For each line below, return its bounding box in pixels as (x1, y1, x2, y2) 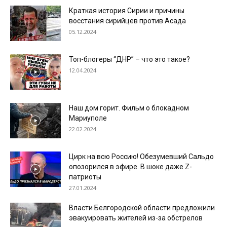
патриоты (69, 173, 101, 181)
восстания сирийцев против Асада (69, 17, 186, 25)
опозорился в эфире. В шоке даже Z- (69, 163, 192, 171)
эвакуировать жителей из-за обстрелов (69, 214, 203, 222)
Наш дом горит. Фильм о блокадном (69, 104, 189, 112)
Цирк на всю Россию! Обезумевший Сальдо (69, 153, 214, 161)
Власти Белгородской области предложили (69, 204, 215, 212)
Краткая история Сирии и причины (69, 7, 184, 15)
